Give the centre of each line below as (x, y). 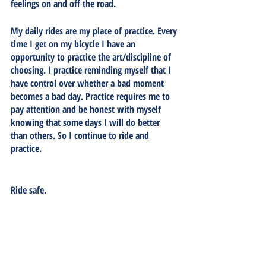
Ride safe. (28, 190)
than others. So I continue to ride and (81, 135)
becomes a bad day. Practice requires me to (91, 96)
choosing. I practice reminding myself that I (92, 70)
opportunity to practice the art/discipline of (92, 57)
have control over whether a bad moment (88, 83)
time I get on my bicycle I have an (74, 44)
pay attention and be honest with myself (87, 109)
